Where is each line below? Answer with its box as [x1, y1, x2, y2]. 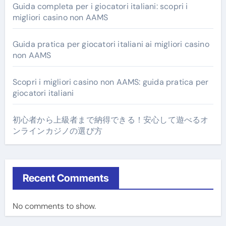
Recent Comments [22, 172, 109, 184]
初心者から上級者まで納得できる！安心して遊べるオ [12, 114, 209, 125]
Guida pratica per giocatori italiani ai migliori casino [12, 38, 209, 49]
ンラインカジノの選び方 [12, 125, 102, 136]
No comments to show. [12, 200, 96, 211]
